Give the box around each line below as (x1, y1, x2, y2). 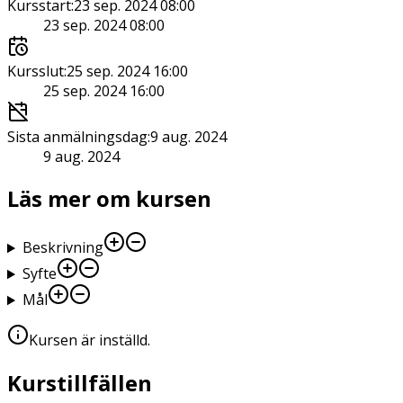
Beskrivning (22, 237, 103, 258)
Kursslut (7, 60, 64, 81)
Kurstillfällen (7, 368, 152, 399)
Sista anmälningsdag (7, 126, 148, 147)
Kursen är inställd (29, 330, 148, 351)
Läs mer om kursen (7, 184, 211, 214)
